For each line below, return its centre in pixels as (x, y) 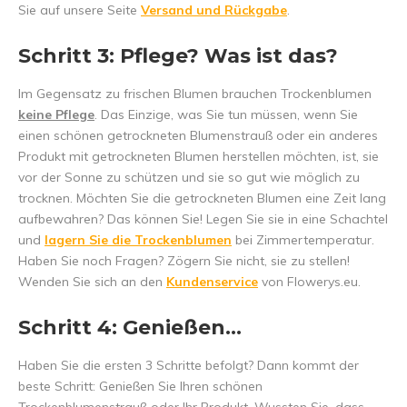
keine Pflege (56, 114)
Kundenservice (212, 282)
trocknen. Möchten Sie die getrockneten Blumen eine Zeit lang (202, 198)
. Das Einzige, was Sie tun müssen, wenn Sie (226, 114)
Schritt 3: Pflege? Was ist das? (178, 56)
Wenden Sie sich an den (92, 282)
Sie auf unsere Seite (79, 10)
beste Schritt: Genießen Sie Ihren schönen (140, 386)
